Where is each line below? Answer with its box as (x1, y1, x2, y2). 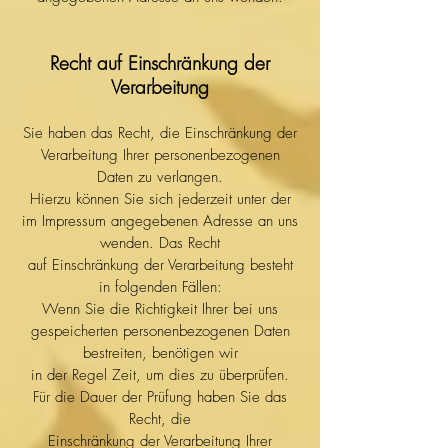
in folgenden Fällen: (98, 277, 222, 297)
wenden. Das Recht (100, 233, 220, 253)
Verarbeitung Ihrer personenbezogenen (40, 145, 280, 165)
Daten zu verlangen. (97, 167, 223, 187)
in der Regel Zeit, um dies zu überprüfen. (31, 365, 289, 385)
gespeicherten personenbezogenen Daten (30, 321, 290, 341)
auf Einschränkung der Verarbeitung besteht (27, 255, 293, 275)
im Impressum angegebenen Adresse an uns (22, 211, 298, 231)
